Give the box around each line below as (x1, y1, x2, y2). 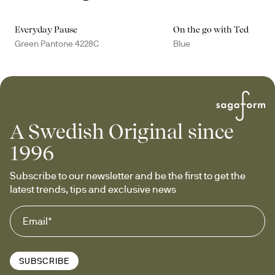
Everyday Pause (15, 25, 77, 34)
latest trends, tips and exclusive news (10, 184, 176, 195)
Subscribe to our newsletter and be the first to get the (10, 170, 246, 182)
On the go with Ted (172, 25, 249, 34)
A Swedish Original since (10, 120, 233, 144)
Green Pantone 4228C (15, 39, 99, 48)
